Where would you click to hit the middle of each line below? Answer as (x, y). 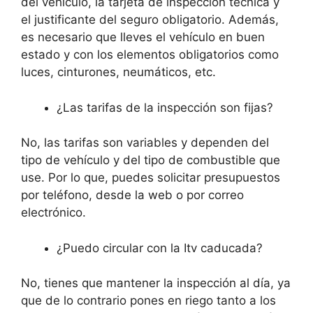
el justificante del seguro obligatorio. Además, (150, 20)
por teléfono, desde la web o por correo (132, 195)
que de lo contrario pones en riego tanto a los (148, 301)
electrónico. (53, 213)
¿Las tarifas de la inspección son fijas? (165, 107)
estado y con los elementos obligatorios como (150, 55)
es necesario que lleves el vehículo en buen (143, 37)
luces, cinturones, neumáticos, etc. (118, 72)
